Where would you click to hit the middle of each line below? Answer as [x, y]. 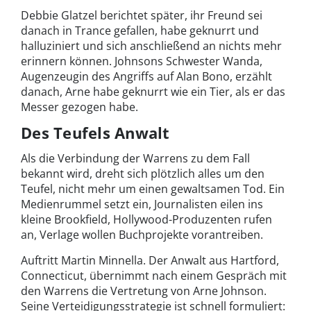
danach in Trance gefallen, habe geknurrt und [140, 30]
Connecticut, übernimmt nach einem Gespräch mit [154, 275]
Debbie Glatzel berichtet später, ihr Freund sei [142, 15]
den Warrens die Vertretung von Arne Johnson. [144, 291]
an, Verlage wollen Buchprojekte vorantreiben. [142, 234]
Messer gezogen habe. [79, 107]
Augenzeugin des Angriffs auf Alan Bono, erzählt [146, 76]
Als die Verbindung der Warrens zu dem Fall [135, 158]
